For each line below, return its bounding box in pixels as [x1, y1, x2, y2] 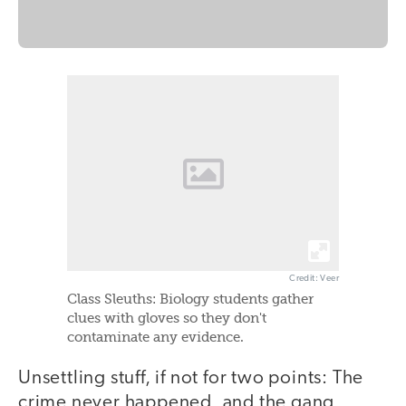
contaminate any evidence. [67, 330, 244, 344]
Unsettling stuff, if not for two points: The [18, 368, 364, 388]
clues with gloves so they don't [67, 311, 266, 325]
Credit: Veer [289, 273, 339, 284]
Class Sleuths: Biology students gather [67, 292, 314, 306]
